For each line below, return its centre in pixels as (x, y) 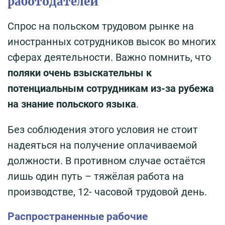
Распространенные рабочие (78, 216)
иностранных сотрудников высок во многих (112, 41)
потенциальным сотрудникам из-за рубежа (111, 88)
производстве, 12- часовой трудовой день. (107, 192)
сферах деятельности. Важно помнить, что (109, 57)
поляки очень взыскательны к (80, 73)
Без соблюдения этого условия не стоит (103, 129)
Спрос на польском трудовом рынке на (101, 26)
